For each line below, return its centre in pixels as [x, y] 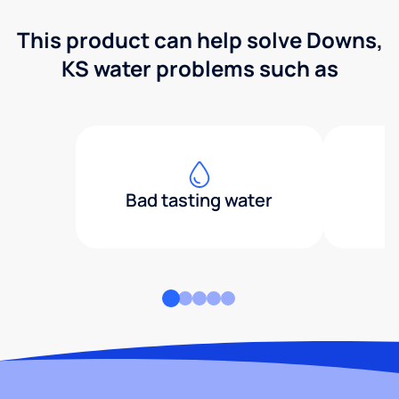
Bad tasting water [199, 200]
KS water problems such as [199, 69]
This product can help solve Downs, [199, 40]
